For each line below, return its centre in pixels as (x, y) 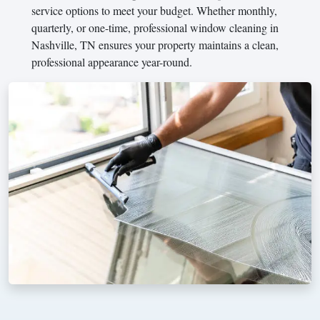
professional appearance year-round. (112, 61)
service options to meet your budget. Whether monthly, (154, 10)
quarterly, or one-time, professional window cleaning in (155, 27)
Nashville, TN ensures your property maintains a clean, (155, 44)
